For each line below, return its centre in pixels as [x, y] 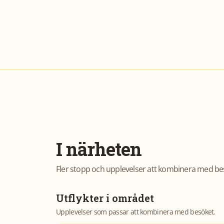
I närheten [99, 149]
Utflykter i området [105, 198]
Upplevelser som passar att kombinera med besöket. [136, 212]
